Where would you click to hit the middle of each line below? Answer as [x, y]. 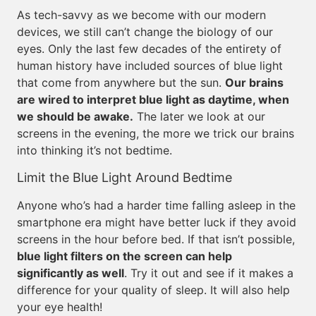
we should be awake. [75, 116]
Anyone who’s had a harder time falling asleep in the [156, 205]
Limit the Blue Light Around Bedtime [124, 177]
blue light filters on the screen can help [124, 256]
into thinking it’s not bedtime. [95, 150]
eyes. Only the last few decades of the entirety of [149, 49]
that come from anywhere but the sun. [121, 83]
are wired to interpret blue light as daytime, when [153, 99]
